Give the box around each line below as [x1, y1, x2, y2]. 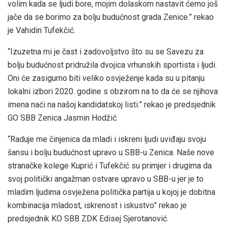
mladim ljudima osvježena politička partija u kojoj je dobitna [8, 187, 215, 197]
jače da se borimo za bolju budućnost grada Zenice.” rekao [8, 12, 214, 22]
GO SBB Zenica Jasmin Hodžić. [8, 112, 118, 123]
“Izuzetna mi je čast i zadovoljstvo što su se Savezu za [8, 46, 204, 56]
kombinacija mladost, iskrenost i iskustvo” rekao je [8, 200, 187, 210]
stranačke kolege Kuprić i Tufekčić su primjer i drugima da [8, 160, 212, 170]
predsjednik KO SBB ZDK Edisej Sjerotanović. [8, 213, 168, 223]
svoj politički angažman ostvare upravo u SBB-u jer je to [8, 174, 204, 184]
